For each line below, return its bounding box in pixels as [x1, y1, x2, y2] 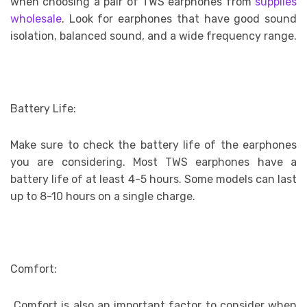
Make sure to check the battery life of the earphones [10, 138, 297, 152]
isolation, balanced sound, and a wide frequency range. [10, 29, 297, 43]
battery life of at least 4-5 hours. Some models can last [10, 173, 297, 186]
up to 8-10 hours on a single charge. [10, 190, 195, 204]
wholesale [10, 12, 62, 26]
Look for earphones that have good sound [69, 12, 297, 26]
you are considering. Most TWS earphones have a [10, 156, 297, 169]
